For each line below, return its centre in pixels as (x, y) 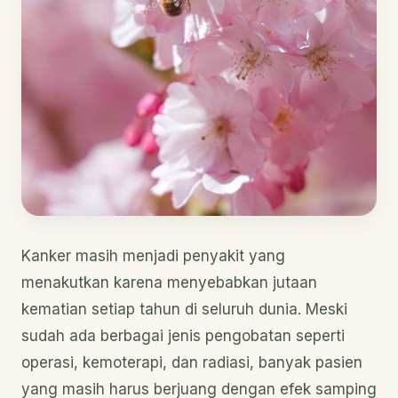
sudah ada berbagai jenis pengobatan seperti (183, 336)
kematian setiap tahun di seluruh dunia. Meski (184, 309)
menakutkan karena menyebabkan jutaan (169, 283)
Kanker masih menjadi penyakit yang (153, 256)
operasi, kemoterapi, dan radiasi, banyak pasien (192, 362)
